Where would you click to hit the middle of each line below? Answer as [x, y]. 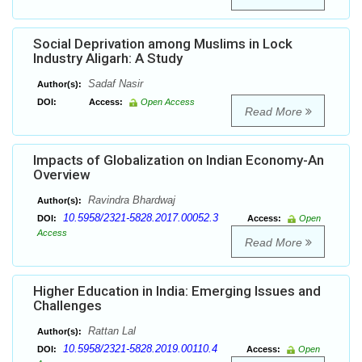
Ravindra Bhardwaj [130, 200]
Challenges [67, 306]
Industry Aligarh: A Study [108, 59]
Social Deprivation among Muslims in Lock [163, 44]
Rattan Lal [110, 331]
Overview [62, 175]
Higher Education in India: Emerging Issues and [177, 291]
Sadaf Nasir [114, 84]
